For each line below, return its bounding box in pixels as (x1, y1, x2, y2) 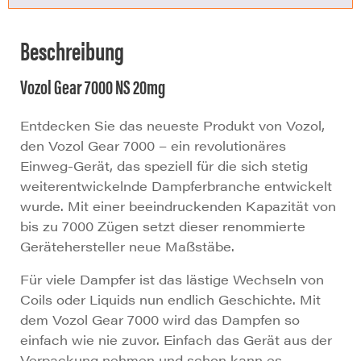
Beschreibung (20, 31, 124, 68)
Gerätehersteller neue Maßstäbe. (20, 237, 234, 256)
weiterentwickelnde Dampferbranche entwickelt (20, 176, 332, 196)
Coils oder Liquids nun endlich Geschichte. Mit (20, 290, 321, 309)
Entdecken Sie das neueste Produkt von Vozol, (20, 116, 325, 135)
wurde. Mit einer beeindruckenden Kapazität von (20, 197, 336, 216)
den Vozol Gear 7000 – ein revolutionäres (20, 136, 286, 156)
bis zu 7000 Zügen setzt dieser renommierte (20, 217, 305, 236)
